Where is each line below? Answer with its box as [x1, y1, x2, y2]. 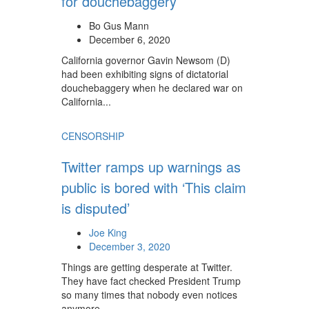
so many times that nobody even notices [61, 288, 237, 301]
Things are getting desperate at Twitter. [61, 260, 232, 274]
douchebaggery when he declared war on [61, 81, 243, 94]
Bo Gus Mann [89, 19, 149, 32]
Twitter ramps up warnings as [61, 157, 241, 177]
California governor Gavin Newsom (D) [61, 53, 230, 67]
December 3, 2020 [89, 239, 170, 253]
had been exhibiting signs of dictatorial [61, 67, 228, 81]
